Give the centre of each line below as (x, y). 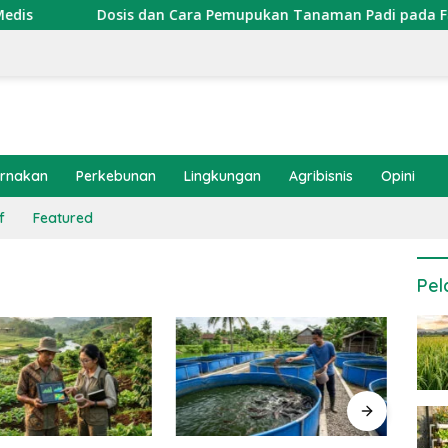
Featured (63, 218)
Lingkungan (222, 176)
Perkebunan (116, 176)
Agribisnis (321, 176)
